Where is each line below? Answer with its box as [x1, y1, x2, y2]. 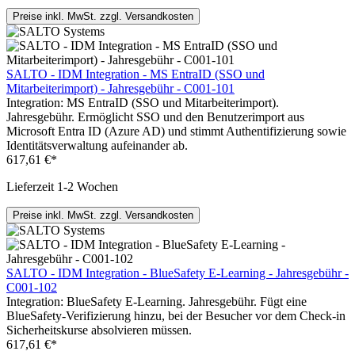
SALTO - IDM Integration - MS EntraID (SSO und [6, 67, 265, 82]
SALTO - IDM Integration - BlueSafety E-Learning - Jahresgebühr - [6, 266, 349, 281]
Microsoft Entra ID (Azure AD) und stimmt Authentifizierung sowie [6, 124, 346, 139]
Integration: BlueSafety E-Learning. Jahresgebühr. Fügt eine [6, 295, 307, 309]
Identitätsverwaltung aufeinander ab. [6, 139, 188, 153]
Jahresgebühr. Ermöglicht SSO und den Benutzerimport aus [6, 110, 304, 124]
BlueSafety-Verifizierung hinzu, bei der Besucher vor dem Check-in [6, 309, 345, 323]
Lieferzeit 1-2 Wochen [6, 180, 118, 194]
